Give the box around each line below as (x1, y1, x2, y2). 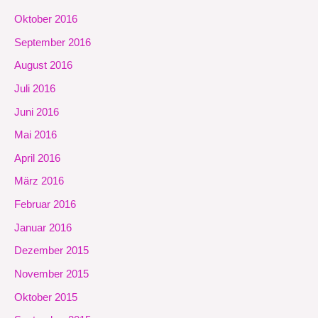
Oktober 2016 (14, 13, 77, 25)
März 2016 (14, 175, 64, 187)
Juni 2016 (14, 106, 59, 118)
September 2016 (14, 36, 91, 48)
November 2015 (14, 268, 89, 280)
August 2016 (14, 60, 72, 72)
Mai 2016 (14, 129, 57, 141)
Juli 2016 (14, 82, 55, 94)
